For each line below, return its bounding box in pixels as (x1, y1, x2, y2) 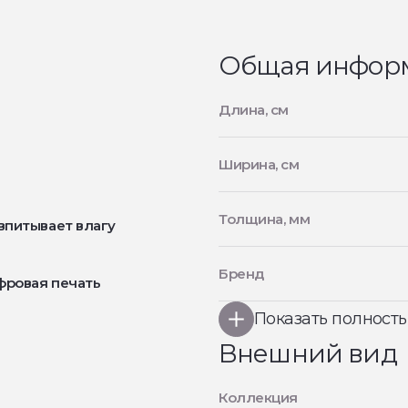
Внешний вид (219, 338, 397, 369)
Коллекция (219, 389, 298, 406)
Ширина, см (219, 156, 300, 173)
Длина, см (219, 101, 289, 118)
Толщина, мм (219, 210, 311, 228)
